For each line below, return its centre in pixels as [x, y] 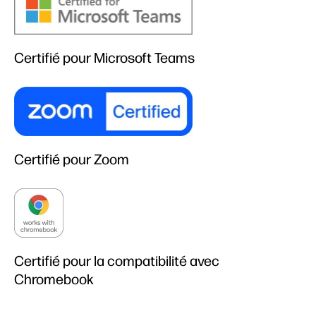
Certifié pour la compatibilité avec [117, 261]
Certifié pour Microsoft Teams [104, 58]
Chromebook [54, 279]
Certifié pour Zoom [72, 159]
